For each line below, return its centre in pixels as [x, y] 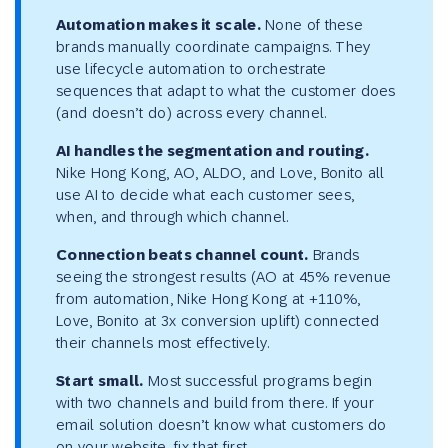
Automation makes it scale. [158, 25]
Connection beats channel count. [182, 255]
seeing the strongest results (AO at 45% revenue [224, 277]
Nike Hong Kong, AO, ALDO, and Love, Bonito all [220, 173]
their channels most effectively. [163, 343]
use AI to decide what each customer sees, [205, 195]
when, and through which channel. [172, 217]
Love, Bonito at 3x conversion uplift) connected [218, 321]
